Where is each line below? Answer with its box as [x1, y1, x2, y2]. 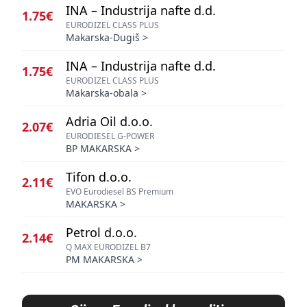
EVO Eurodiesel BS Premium [66, 186, 173, 197]
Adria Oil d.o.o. [66, 113, 153, 130]
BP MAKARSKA [66, 142, 132, 155]
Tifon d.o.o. [66, 169, 132, 185]
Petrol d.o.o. [66, 224, 137, 241]
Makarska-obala [66, 86, 138, 99]
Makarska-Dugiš [66, 31, 140, 44]
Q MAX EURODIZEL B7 [66, 241, 151, 253]
